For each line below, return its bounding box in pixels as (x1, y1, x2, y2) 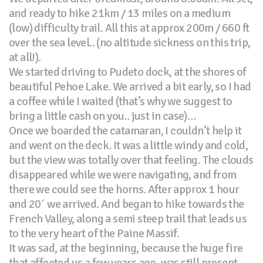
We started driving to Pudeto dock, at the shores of (9, 65, 247, 80)
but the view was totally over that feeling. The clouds (9, 153, 254, 168)
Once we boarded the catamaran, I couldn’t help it (9, 123, 242, 139)
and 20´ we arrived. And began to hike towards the (9, 197, 244, 212)
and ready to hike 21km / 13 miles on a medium (9, 6, 230, 21)
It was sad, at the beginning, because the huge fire (9, 241, 243, 256)
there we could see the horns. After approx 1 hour (9, 182, 240, 197)
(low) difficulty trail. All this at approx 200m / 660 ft (9, 21, 249, 36)
